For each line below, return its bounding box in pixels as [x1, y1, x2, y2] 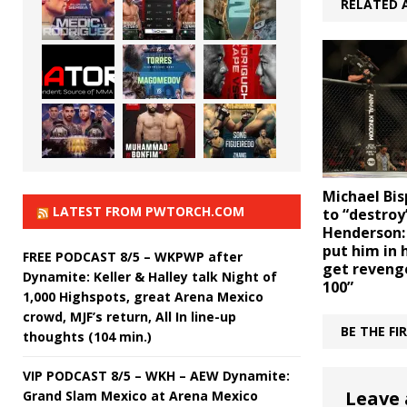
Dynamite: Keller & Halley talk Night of [23, 267, 277, 285]
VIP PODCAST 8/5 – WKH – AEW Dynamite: [23, 366, 290, 384]
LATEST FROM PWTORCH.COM [53, 202, 244, 220]
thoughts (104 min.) [23, 327, 152, 345]
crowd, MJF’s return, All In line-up [23, 307, 236, 325]
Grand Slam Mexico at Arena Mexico [23, 386, 258, 404]
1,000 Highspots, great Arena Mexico [23, 287, 263, 305]
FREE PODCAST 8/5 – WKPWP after [23, 247, 243, 265]
